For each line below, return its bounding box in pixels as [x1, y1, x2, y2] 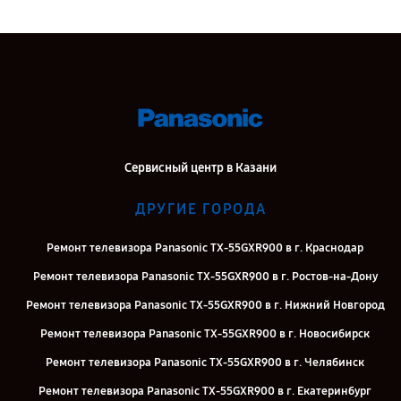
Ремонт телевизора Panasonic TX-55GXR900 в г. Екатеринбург [38, 384, 371, 399]
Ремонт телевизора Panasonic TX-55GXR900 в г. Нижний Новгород [25, 298, 385, 313]
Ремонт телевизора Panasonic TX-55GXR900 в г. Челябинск [46, 355, 364, 371]
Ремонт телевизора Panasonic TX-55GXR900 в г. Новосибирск [40, 327, 370, 342]
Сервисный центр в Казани [124, 160, 277, 176]
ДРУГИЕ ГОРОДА [134, 200, 267, 218]
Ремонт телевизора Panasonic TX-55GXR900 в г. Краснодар [47, 241, 363, 256]
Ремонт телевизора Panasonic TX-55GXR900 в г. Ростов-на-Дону [32, 269, 378, 285]
